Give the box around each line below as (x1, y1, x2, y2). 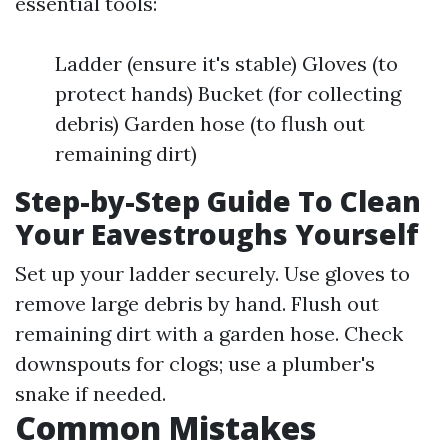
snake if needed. (15, 381, 166, 406)
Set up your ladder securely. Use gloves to (15, 261, 410, 286)
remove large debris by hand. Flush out (15, 291, 379, 316)
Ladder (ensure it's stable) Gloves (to (55, 51, 398, 76)
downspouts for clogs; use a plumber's (15, 351, 375, 376)
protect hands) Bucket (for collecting (55, 81, 401, 106)
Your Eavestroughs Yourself (15, 215, 419, 253)
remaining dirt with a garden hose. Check (15, 321, 403, 346)
